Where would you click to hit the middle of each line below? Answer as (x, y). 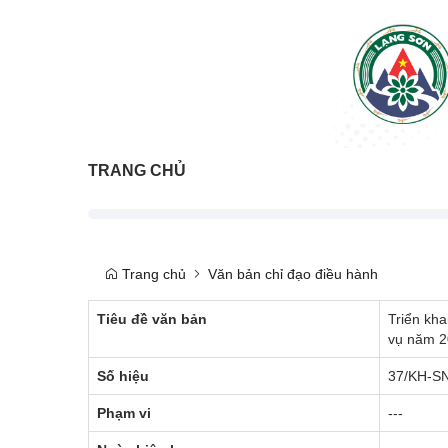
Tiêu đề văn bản (152, 318)
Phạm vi (124, 412)
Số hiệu (123, 375)
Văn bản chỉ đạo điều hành (293, 273)
